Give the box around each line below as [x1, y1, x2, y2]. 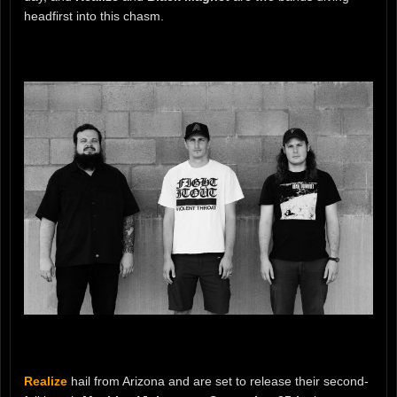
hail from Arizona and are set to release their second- [67, 373, 369, 388]
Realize [24, 373, 67, 388]
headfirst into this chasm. [24, 8, 164, 23]
